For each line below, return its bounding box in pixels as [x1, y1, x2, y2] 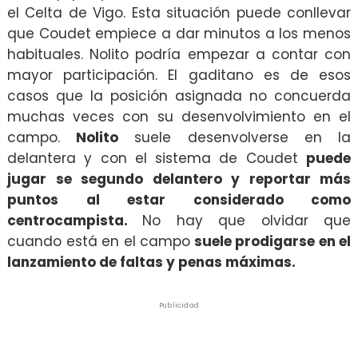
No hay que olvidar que [142, 211, 352, 231]
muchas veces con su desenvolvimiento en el [7, 107, 351, 127]
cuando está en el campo [7, 232, 190, 252]
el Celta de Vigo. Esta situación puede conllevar [7, 3, 351, 23]
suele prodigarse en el [190, 232, 351, 252]
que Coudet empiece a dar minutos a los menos [7, 24, 351, 44]
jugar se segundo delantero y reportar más [7, 169, 351, 189]
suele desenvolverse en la [118, 128, 352, 148]
